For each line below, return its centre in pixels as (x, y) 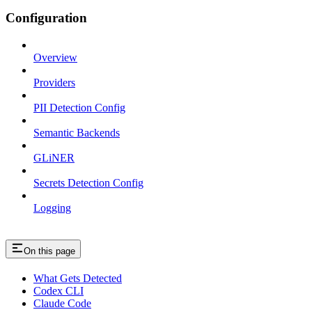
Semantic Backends (77, 132)
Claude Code (62, 303)
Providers (54, 82)
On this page (49, 251)
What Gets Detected (78, 278)
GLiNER (54, 157)
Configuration (46, 18)
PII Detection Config (79, 107)
